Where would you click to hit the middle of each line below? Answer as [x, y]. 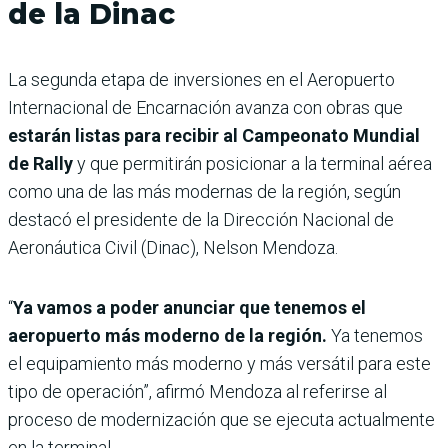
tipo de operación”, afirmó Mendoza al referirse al [197, 392]
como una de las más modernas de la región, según [204, 192]
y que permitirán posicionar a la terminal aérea [254, 164]
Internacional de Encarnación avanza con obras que [205, 108]
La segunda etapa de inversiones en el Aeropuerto [201, 80]
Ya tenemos [375, 336]
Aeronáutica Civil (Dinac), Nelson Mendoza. [173, 248]
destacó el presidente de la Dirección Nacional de [201, 220]
